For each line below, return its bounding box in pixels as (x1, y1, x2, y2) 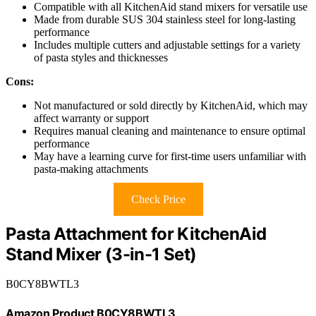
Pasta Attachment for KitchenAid (6, 223, 267, 244)
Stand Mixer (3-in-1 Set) (6, 243, 197, 265)
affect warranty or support (34, 111, 149, 124)
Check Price (130, 193, 186, 205)
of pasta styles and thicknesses (34, 51, 168, 63)
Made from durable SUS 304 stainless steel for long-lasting (34, 13, 296, 25)
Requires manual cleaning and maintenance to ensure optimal (34, 124, 305, 137)
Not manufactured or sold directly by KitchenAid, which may (34, 99, 308, 111)
